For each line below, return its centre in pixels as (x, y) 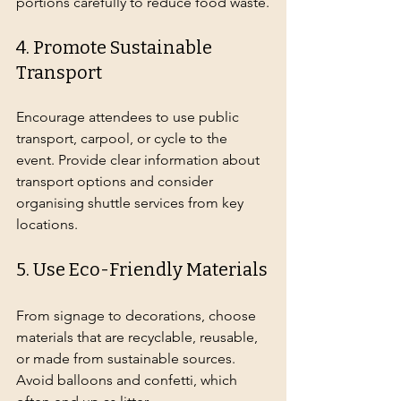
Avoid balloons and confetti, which (128, 380)
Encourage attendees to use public (129, 116)
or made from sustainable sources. (128, 358)
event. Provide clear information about (140, 159)
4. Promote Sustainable (116, 47)
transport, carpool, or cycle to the (124, 138)
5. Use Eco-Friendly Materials (142, 269)
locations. (47, 224)
